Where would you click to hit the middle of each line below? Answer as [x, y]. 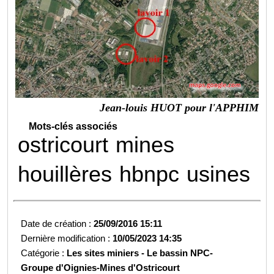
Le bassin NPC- [180, 253]
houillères [65, 174]
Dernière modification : [67, 238]
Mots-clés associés [73, 126]
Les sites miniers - [107, 253]
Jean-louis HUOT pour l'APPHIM [179, 107]
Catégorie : [44, 253]
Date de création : [57, 223]
